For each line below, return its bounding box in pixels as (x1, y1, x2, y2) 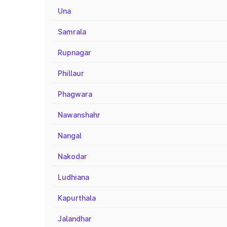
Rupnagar (58, 48, 91, 57)
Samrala (58, 27, 86, 36)
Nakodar (58, 152, 87, 161)
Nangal (58, 131, 82, 140)
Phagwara (58, 90, 92, 98)
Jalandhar (58, 214, 92, 223)
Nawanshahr (58, 110, 100, 119)
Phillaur (58, 69, 84, 78)
